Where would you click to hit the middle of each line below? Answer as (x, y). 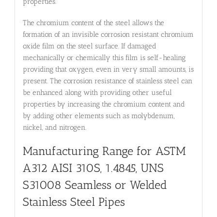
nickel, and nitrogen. (54, 128)
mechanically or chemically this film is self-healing (104, 58)
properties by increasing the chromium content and (104, 104)
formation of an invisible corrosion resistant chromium (108, 35)
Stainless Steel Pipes (74, 202)
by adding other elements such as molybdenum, (99, 116)
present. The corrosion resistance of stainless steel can (107, 81)
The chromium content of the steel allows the (93, 23)
